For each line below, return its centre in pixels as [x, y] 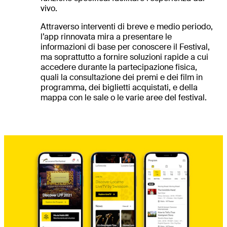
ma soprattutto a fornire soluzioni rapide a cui [124, 57]
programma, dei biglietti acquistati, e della [119, 87]
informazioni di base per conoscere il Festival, [125, 47]
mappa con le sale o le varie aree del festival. [124, 97]
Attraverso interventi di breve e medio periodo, [127, 26]
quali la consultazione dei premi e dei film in [122, 77]
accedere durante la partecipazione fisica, [119, 67]
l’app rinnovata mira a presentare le [106, 36]
